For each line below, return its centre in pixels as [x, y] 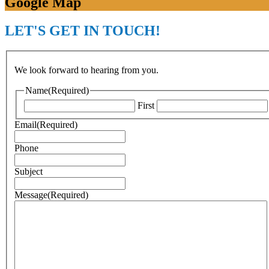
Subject [29, 171]
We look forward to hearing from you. [86, 70]
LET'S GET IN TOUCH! [83, 30]
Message [31, 195]
